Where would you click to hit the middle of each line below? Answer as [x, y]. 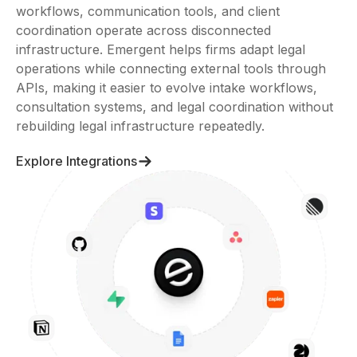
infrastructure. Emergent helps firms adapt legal [161, 49]
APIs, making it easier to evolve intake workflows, [167, 88]
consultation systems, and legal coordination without [175, 107]
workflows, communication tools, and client [148, 11]
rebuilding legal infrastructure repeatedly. [140, 126]
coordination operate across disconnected [143, 30]
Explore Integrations [76, 161]
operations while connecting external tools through [171, 69]
